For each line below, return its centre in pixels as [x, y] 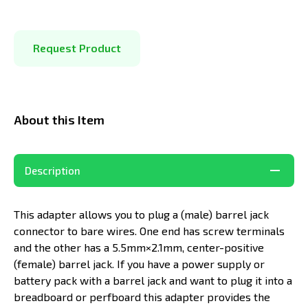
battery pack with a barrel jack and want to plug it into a [153, 280]
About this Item [59, 119]
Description [53, 170]
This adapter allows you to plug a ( [99, 214]
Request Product [77, 48]
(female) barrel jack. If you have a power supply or [139, 263]
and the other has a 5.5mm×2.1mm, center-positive [139, 247]
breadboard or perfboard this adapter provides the [142, 296]
